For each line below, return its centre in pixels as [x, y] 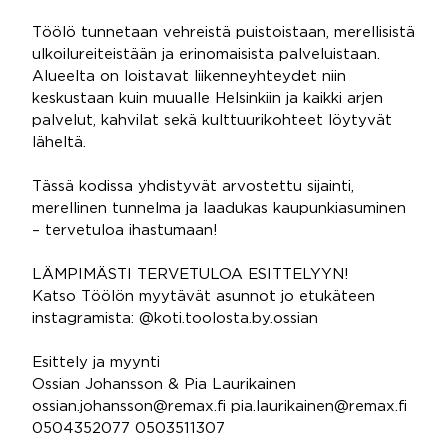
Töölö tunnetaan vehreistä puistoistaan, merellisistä [223, 32]
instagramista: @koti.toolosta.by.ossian [175, 318]
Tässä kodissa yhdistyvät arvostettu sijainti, [193, 186]
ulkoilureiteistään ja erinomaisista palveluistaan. [206, 54]
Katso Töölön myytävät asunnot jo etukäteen [203, 296]
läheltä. [59, 142]
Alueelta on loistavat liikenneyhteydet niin [189, 76]
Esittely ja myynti [96, 362]
